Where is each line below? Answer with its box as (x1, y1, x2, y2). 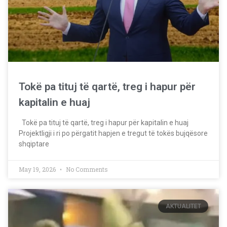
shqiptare (19, 139, 49, 148)
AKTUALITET (165, 203, 201, 210)
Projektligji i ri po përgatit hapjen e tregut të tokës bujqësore (19, 129, 208, 137)
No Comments (64, 165, 108, 173)
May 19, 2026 (19, 165, 57, 173)
